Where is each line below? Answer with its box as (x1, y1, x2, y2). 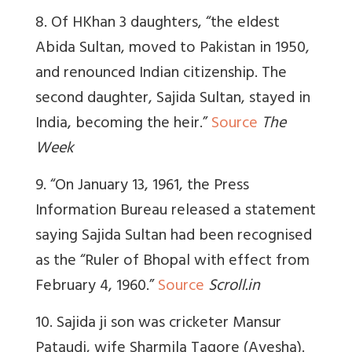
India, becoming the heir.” (35, 110, 211, 140)
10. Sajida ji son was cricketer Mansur (35, 310, 281, 339)
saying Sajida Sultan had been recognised (35, 222, 312, 252)
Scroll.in (208, 273, 260, 302)
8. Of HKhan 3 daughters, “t (35, 9, 217, 39)
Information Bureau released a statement (35, 197, 316, 227)
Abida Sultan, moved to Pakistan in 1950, (35, 35, 310, 64)
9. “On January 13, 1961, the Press (35, 172, 249, 202)
